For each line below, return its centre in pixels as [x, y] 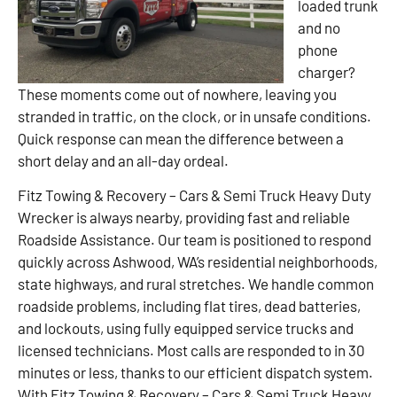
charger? [327, 71]
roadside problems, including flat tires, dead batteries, [189, 306]
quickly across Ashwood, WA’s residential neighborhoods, [198, 262]
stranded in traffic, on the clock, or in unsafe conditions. [195, 116]
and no [319, 27]
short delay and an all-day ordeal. [123, 160]
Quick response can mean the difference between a [181, 138]
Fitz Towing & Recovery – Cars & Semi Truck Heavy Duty [195, 195]
